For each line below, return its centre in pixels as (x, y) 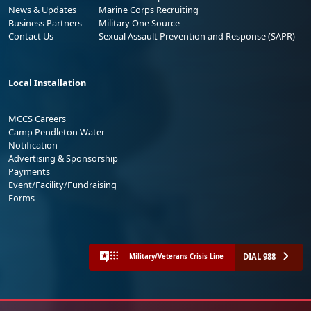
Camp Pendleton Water (57, 132)
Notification (33, 145)
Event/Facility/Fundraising (62, 184)
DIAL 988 (259, 256)
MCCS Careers (37, 118)
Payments (29, 171)
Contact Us (31, 36)
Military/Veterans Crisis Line (176, 257)
